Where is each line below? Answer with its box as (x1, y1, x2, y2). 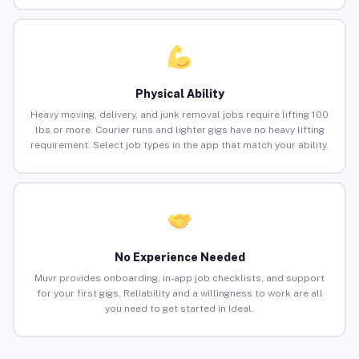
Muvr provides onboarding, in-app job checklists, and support (34, 272, 325, 284)
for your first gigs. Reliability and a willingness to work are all (36, 288, 323, 300)
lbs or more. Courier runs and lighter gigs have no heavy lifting (34, 124, 325, 136)
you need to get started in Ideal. (105, 303, 254, 315)
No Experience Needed (114, 251, 245, 264)
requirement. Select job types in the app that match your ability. (30, 139, 329, 151)
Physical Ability (135, 87, 224, 101)
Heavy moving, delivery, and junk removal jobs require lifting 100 (30, 109, 329, 121)
